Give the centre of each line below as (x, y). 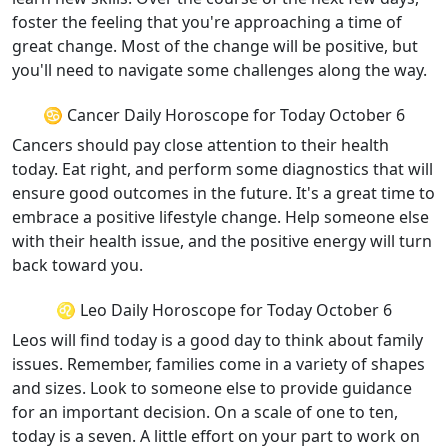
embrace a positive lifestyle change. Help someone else (220, 217)
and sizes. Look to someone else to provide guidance (212, 388)
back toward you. (77, 265)
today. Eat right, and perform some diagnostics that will (222, 169)
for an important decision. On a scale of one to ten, (205, 412)
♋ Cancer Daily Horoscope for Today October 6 (224, 115)
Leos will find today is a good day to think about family (217, 340)
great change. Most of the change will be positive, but (215, 46)
